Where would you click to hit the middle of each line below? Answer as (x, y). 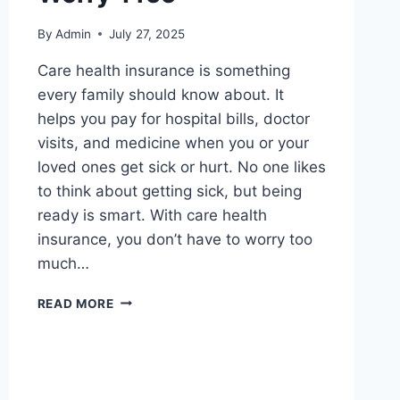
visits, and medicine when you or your (173, 142)
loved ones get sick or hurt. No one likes (181, 167)
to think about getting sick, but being (169, 191)
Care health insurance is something (163, 70)
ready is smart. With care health (152, 215)
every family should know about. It (160, 94)
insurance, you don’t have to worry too (175, 239)
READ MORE (75, 303)
